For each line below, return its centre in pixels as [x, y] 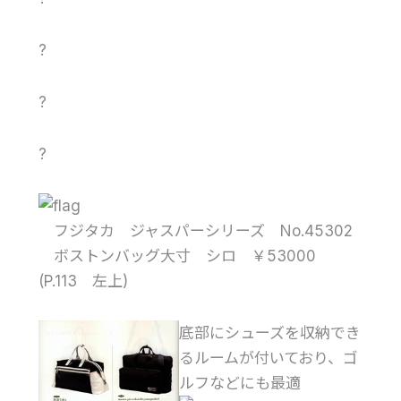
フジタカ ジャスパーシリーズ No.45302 [195, 230]
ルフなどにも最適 [239, 383]
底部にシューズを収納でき [269, 333]
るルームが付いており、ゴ [268, 358]
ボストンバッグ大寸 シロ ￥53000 [184, 256]
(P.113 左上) [83, 281]
